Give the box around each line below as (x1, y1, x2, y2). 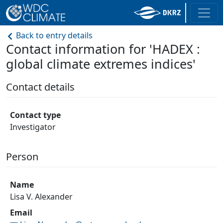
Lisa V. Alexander (10, 191, 73, 202)
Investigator (10, 121, 56, 132)
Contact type (10, 110, 61, 120)
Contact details (6, 80, 75, 94)
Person (6, 150, 38, 163)
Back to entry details (14, 30, 93, 41)
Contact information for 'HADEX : (6, 40, 200, 57)
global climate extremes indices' (6, 55, 196, 72)
